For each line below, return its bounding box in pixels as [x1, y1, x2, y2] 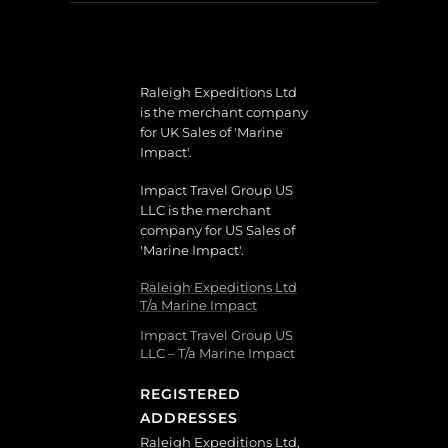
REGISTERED [140, 385, 241, 403]
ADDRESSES [140, 409, 238, 427]
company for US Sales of [140, 222, 295, 238]
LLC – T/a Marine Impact [140, 345, 295, 361]
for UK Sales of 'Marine [140, 124, 283, 140]
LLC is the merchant [140, 202, 271, 218]
